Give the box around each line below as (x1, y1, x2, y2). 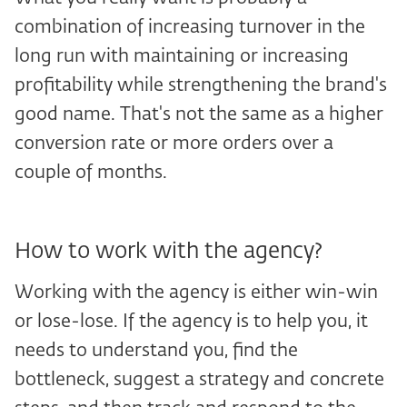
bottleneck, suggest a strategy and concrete (15, 371, 384, 390)
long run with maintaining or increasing (15, 47, 349, 66)
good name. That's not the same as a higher (15, 105, 383, 124)
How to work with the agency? (15, 241, 323, 263)
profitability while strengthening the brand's (15, 76, 387, 95)
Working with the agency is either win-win (15, 283, 378, 303)
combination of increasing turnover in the (15, 18, 365, 37)
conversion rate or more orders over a (15, 134, 333, 154)
